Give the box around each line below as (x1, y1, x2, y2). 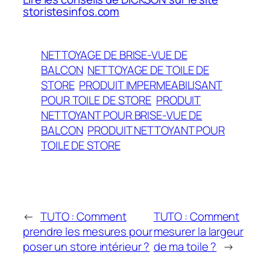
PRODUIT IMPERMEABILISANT (79, 77, 222, 93)
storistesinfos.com (23, 4, 120, 20)
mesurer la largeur (153, 223, 243, 239)
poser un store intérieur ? (23, 238, 150, 254)
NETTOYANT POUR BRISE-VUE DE (41, 107, 202, 123)
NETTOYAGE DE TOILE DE (87, 61, 210, 78)
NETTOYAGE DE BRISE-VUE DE (41, 46, 187, 63)
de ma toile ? (153, 238, 217, 254)
